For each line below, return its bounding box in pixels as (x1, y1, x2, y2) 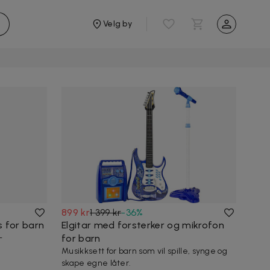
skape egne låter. (61, 258, 131, 269)
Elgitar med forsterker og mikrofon (61, 219, 224, 231)
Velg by (103, 19, 132, 29)
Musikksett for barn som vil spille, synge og (61, 246, 228, 257)
